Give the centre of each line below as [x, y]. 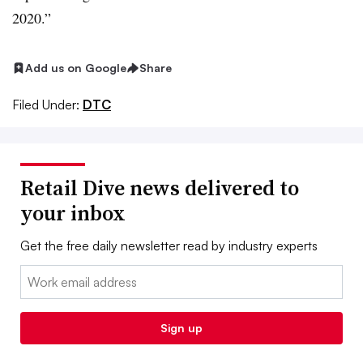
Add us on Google [76, 68]
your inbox [73, 213]
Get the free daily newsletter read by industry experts [169, 245]
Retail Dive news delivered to [160, 188]
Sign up [181, 327]
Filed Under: [46, 104]
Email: [37, 274]
